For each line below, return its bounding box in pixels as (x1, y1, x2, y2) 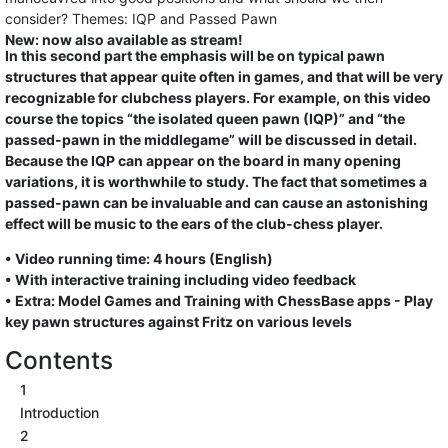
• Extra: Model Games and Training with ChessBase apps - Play (5, 292, 433, 309)
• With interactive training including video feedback (5, 271, 356, 288)
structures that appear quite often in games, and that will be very (5, 68, 443, 85)
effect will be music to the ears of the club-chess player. (5, 215, 383, 232)
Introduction (20, 404, 99, 421)
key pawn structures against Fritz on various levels (5, 313, 352, 330)
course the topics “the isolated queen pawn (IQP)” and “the (5, 110, 405, 127)
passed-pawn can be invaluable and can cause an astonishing (5, 194, 428, 211)
